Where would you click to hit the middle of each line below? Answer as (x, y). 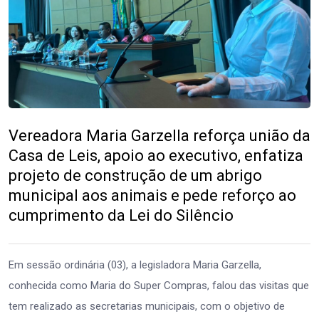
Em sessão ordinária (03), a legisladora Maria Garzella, (135, 265)
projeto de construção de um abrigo (135, 175)
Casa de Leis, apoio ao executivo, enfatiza (156, 155)
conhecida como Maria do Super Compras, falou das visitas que (159, 285)
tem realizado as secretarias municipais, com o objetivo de (147, 306)
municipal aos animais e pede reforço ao (152, 195)
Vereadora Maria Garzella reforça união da (159, 135)
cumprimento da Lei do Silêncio (121, 215)
